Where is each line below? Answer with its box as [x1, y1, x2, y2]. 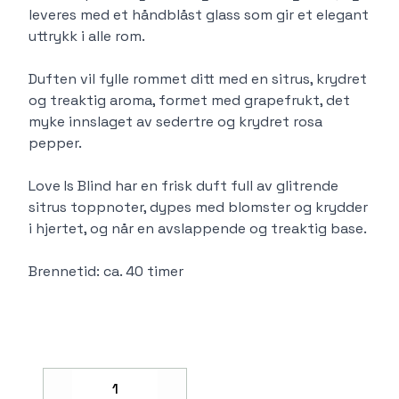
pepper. [28, 133, 82, 152]
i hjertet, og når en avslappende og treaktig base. [28, 218, 367, 238]
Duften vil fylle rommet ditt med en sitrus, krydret [28, 69, 367, 88]
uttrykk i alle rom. [28, 26, 145, 45]
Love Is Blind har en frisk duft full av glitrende [28, 175, 338, 195]
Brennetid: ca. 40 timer [28, 261, 183, 281]
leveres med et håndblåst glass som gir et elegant [28, 4, 369, 24]
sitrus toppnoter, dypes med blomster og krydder [28, 197, 368, 216]
